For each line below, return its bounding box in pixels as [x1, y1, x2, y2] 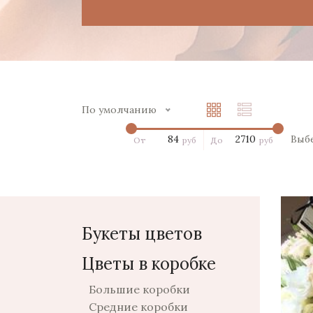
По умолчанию [82, 103, 156, 116]
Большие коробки [89, 282, 190, 296]
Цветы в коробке [82, 253, 216, 275]
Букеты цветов [82, 223, 202, 245]
